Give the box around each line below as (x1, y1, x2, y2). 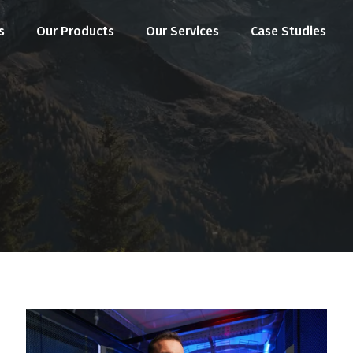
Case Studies (251, 24, 327, 39)
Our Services (146, 24, 220, 39)
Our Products (36, 24, 115, 39)
